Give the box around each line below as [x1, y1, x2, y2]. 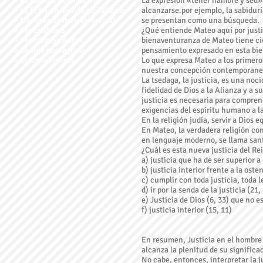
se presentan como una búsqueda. [141, 15, 259, 25]
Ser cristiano [18, 25, 65, 35]
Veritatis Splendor [18, 35, 83, 45]
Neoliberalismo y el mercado [18, 15, 119, 25]
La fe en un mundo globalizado [18, 5, 126, 15]
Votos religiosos [18, 55, 75, 65]
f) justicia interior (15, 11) [141, 205, 232, 215]
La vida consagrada [18, 45, 86, 55]
